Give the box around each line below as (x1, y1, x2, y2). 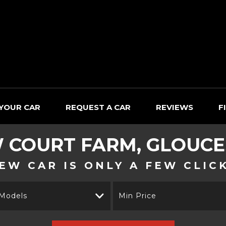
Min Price (119, 191, 156, 200)
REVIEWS (156, 102, 193, 112)
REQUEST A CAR (66, 102, 131, 112)
